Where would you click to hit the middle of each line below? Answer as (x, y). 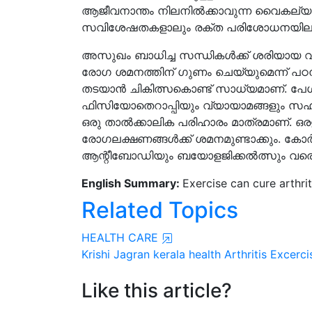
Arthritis (245, 254)
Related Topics (160, 210)
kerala (169, 254)
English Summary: (132, 183)
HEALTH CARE (122, 237)
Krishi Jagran (116, 254)
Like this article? (157, 290)
